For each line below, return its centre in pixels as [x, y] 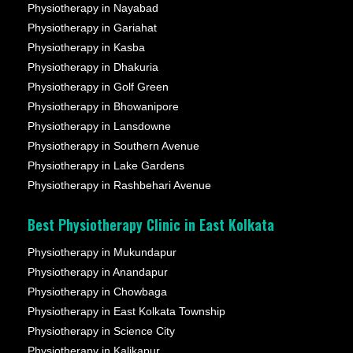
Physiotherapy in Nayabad [93, 8]
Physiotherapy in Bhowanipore [103, 107]
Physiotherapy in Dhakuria [93, 67]
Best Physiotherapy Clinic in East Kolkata [151, 225]
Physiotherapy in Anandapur [98, 272]
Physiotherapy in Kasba [86, 48]
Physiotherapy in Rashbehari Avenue [119, 186]
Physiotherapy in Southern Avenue [113, 146]
